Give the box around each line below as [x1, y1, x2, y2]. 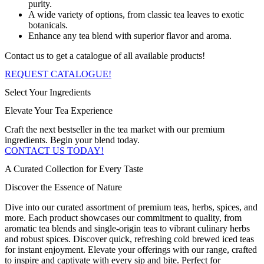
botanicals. [28, 19, 68, 30]
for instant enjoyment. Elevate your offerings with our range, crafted [5, 245, 257, 255]
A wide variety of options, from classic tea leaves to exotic [28, 9, 244, 19]
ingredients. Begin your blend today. [5, 134, 140, 145]
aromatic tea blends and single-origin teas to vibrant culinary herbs [5, 223, 250, 234]
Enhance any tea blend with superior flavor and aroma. [28, 30, 232, 41]
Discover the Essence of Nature [5, 182, 122, 193]
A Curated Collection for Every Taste [5, 164, 143, 174]
